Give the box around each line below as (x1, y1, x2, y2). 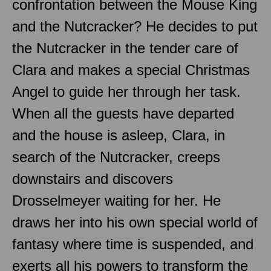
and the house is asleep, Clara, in (12, 126, 225, 143)
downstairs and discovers (12, 170, 173, 187)
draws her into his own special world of (12, 214, 258, 230)
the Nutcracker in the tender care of (12, 39, 238, 56)
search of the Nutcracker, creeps (12, 148, 220, 165)
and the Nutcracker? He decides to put (12, 18, 258, 34)
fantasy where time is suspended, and (12, 235, 253, 252)
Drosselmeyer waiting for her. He (12, 192, 221, 209)
